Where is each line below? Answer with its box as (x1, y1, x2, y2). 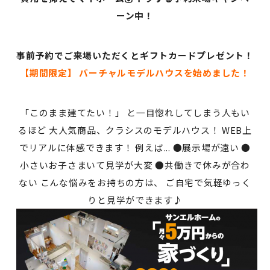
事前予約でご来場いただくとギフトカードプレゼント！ (16, 48, 254, 61)
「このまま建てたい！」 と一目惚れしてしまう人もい (20, 105, 250, 119)
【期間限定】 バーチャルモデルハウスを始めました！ (20, 66, 250, 79)
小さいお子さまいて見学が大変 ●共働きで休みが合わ (20, 158, 250, 171)
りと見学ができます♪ (87, 193, 183, 206)
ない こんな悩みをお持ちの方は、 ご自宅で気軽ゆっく (19, 175, 251, 189)
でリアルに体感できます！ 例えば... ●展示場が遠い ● (19, 140, 251, 154)
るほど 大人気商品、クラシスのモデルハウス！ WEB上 (18, 123, 252, 136)
